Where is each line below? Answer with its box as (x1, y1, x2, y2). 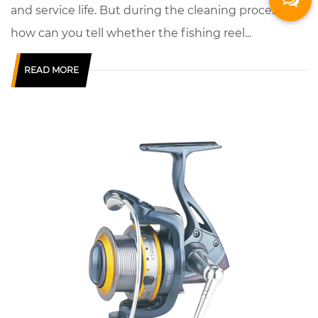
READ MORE (24, 65, 79, 76)
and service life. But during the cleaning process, (11, 4, 285, 18)
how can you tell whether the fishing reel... (11, 26, 251, 40)
